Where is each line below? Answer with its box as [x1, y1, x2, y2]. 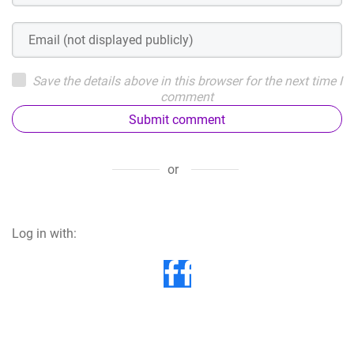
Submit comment [129, 111, 225, 127]
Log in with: [12, 225, 77, 241]
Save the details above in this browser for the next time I [32, 73, 342, 88]
